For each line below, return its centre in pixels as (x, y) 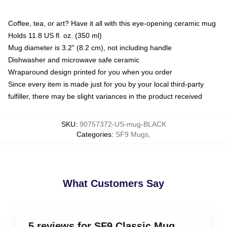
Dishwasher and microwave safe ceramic (74, 60)
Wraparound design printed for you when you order (90, 72)
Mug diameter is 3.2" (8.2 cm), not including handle (90, 47)
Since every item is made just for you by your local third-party (106, 84)
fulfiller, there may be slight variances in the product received (105, 96)
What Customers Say (113, 183)
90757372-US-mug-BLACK (123, 124)
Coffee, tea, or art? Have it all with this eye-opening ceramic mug (112, 23)
